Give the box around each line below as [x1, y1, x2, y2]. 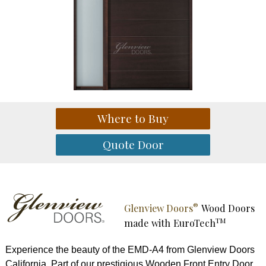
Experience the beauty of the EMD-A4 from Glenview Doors [5, 244, 255, 255]
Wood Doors [201, 201, 255, 214]
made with [123, 217, 173, 230]
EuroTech [173, 217, 216, 230]
